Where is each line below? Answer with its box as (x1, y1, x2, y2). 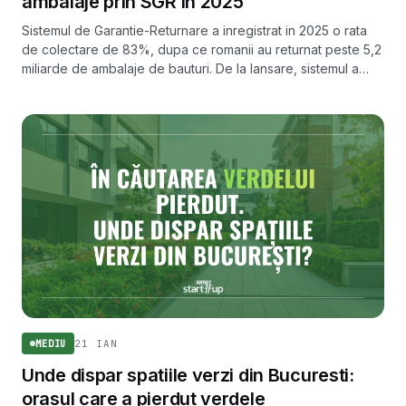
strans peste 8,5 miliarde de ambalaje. (22, 80, 247, 96)
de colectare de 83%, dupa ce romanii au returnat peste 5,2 (22, 42, 382, 58)
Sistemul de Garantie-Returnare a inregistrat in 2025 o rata (22, 23, 367, 39)
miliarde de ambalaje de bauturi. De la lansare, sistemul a (22, 61, 359, 77)
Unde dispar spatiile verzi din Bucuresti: (22, 364, 354, 387)
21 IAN (74, 336, 118, 350)
